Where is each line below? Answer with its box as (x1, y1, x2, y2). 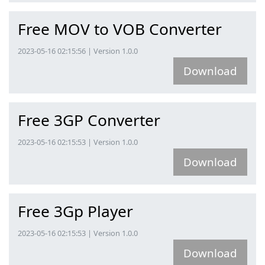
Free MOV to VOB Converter (18, 18, 222, 40)
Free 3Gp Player (18, 201, 133, 222)
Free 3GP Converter (18, 109, 160, 131)
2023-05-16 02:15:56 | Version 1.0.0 (18, 46, 138, 56)
